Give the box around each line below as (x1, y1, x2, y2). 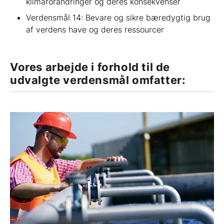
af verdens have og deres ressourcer (26, 24, 164, 35)
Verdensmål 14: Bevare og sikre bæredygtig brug (26, 12, 210, 23)
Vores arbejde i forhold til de (10, 60, 170, 74)
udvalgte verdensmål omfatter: (10, 73, 186, 87)
